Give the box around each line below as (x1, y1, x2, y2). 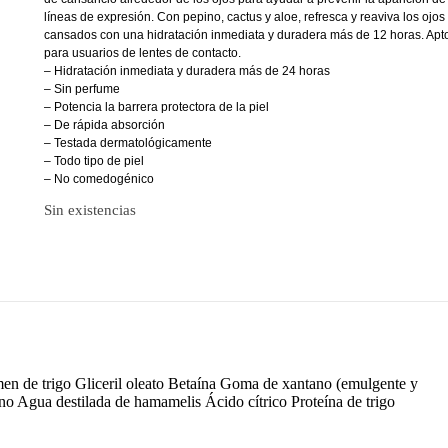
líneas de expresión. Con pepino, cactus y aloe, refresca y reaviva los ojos (43, 10, 445, 25)
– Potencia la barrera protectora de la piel (43, 100, 269, 115)
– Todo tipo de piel (43, 154, 144, 169)
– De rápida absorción (43, 118, 165, 133)
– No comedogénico (43, 172, 154, 187)
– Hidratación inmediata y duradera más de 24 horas (43, 64, 330, 79)
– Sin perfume (43, 82, 120, 97)
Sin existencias (43, 202, 136, 219)
